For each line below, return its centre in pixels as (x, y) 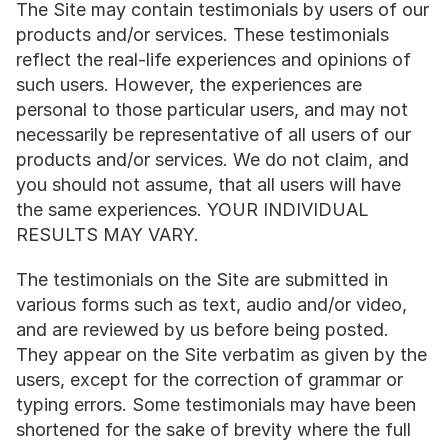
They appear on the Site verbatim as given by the (221, 354)
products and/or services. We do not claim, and (212, 159)
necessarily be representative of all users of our (213, 134)
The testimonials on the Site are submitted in (202, 279)
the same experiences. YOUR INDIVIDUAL (192, 209)
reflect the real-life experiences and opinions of (213, 59)
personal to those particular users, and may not (212, 109)
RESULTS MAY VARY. (107, 234)
